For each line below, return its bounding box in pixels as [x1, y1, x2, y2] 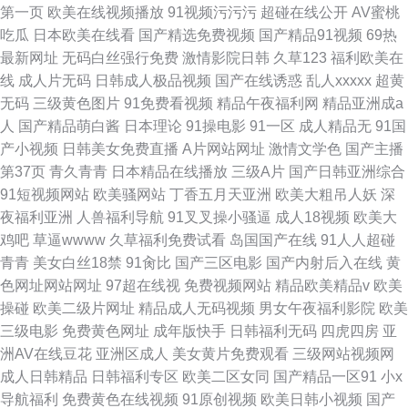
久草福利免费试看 [109, 232, 226, 248]
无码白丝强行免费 [62, 50, 178, 66]
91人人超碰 [321, 232, 395, 248]
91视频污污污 [168, 5, 257, 20]
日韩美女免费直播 [62, 141, 178, 157]
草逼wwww [33, 232, 106, 248]
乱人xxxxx [306, 73, 372, 88]
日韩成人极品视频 [95, 73, 211, 88]
